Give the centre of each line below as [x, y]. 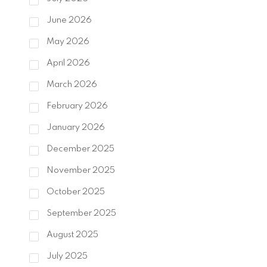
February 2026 [76, 106]
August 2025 [71, 235]
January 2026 [74, 128]
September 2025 [80, 214]
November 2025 [80, 171]
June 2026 [68, 21]
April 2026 [67, 63]
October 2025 [74, 192]
